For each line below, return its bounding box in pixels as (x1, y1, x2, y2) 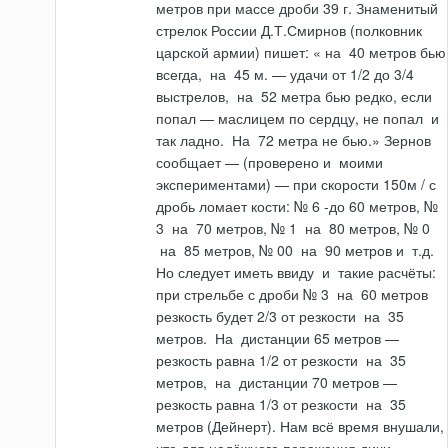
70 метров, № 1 (192, 218, 302, 239)
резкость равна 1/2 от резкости (156, 350, 363, 371)
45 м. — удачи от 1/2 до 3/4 (230, 64, 415, 85)
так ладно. (156, 130, 229, 151)
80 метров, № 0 (325, 218, 431, 239)
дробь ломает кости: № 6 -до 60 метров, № (156, 196, 439, 217)
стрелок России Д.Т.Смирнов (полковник (156, 20, 423, 41)
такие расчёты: (334, 262, 437, 283)
